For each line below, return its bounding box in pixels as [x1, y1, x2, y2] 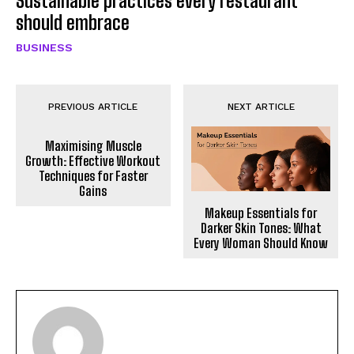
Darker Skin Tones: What [200, 220, 322, 235]
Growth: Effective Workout [25, 153, 161, 168]
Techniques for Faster [38, 168, 148, 183]
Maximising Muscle [44, 137, 141, 153]
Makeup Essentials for [205, 205, 318, 220]
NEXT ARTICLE [227, 100, 295, 112]
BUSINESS [16, 40, 73, 54]
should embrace [16, 10, 130, 34]
